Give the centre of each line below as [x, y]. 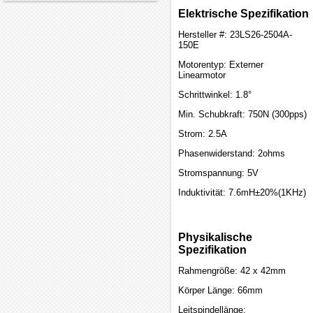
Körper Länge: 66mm [220, 290]
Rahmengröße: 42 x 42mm [232, 271]
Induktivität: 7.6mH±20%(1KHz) [242, 192]
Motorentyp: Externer [221, 65]
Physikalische [215, 237]
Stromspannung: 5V [218, 173]
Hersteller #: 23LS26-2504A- [235, 35]
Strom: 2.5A [203, 134]
